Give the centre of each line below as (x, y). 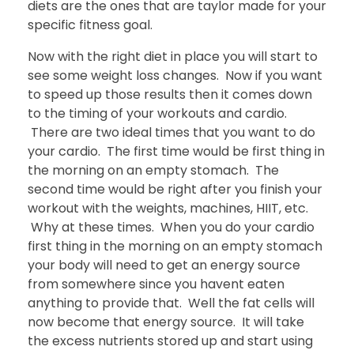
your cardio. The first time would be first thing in (176, 151)
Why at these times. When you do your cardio (171, 227)
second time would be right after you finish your (175, 189)
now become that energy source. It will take (166, 322)
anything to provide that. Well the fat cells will (171, 303)
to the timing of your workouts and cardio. (157, 113)
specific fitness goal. (90, 24)
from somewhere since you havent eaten (156, 284)
